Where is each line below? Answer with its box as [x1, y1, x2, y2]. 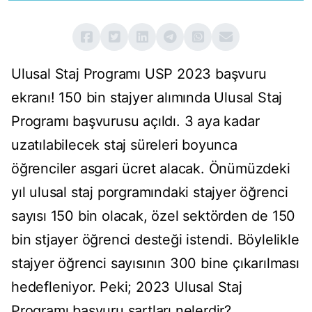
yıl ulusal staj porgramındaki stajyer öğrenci [11, 184, 288, 201]
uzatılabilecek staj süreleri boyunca [11, 136, 237, 154]
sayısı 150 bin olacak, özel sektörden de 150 [11, 208, 296, 225]
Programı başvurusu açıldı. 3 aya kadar [11, 113, 260, 130]
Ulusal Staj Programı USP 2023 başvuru [11, 65, 267, 83]
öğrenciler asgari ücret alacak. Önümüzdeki [11, 160, 290, 178]
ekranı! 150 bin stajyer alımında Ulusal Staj [11, 89, 283, 107]
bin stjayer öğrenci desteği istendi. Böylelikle [11, 231, 299, 249]
